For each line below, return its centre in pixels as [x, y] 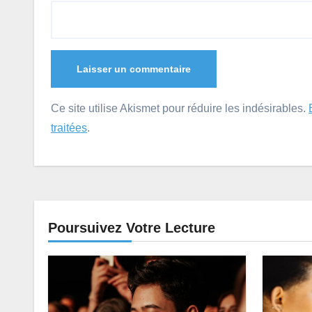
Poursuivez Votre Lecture [132, 228]
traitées [69, 128]
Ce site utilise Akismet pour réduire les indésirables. [180, 109]
